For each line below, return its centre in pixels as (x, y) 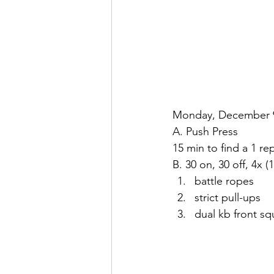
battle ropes (224, 181)
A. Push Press (205, 131)
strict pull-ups (228, 197)
